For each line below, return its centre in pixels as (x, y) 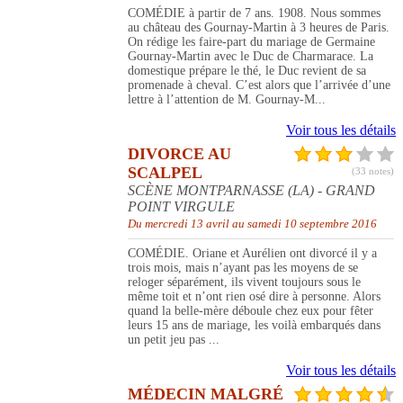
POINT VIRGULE (181, 207)
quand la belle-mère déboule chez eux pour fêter (251, 311)
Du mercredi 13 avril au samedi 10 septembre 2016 (252, 224)
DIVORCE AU (179, 154)
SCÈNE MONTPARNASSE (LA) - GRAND (251, 191)
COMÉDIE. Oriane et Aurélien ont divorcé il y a (252, 254)
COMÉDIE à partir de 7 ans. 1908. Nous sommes (254, 13)
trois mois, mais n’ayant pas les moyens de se (243, 268)
